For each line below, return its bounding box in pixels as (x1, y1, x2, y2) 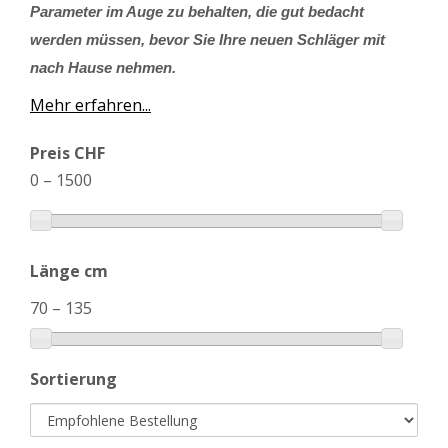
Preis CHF (30, 142, 105, 164)
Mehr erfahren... (30, 94, 151, 116)
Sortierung (30, 368, 117, 391)
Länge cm (30, 260, 108, 283)
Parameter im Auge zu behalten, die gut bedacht (30, 4, 364, 20)
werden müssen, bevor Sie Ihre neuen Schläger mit (30, 32, 385, 48)
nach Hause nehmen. (30, 60, 176, 76)
